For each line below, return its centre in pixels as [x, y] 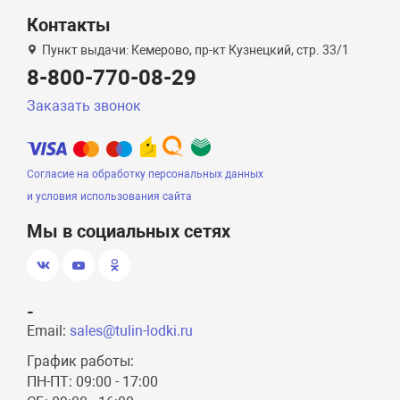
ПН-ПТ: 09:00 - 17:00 [93, 382]
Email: [49, 331]
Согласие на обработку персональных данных [146, 175]
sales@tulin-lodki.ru [132, 331]
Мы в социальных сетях [129, 232]
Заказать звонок [84, 106]
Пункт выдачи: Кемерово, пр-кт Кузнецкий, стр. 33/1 [195, 50]
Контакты [69, 25]
